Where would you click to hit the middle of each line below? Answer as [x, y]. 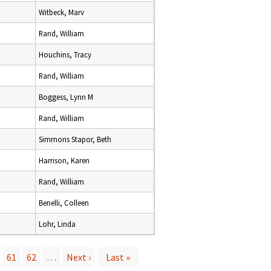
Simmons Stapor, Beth [75, 139]
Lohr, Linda [57, 224]
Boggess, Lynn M [66, 97]
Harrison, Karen [64, 160]
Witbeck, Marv [61, 12]
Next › [79, 257]
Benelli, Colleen [64, 203]
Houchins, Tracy [65, 54]
